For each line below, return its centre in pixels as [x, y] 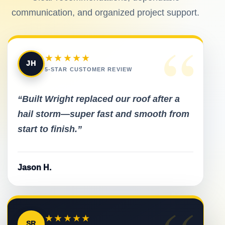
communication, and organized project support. [105, 12]
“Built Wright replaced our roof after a [99, 99]
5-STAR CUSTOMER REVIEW [88, 69]
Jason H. [34, 167]
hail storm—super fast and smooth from [103, 114]
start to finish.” [50, 129]
